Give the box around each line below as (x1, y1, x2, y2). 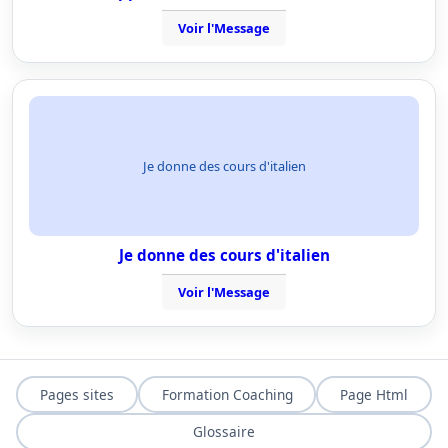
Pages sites (39, 384, 114, 404)
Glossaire (193, 422, 255, 442)
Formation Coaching (161, 384, 293, 404)
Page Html (340, 384, 409, 404)
